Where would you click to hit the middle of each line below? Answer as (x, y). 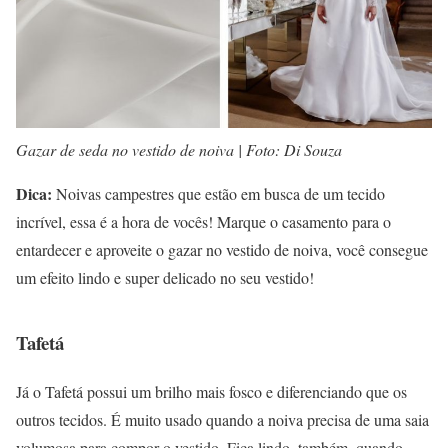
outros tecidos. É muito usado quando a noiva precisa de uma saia (222, 419)
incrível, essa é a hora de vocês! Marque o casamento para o (203, 222)
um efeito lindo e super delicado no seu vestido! (165, 278)
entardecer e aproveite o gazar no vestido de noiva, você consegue (222, 250)
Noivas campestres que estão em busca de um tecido (220, 194)
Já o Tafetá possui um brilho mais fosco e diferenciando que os (211, 391)
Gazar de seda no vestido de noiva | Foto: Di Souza (179, 150)
